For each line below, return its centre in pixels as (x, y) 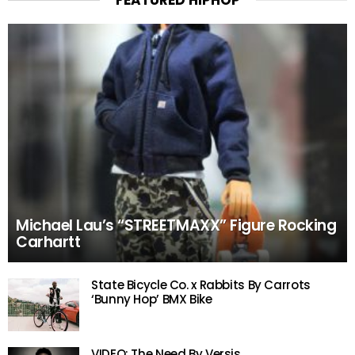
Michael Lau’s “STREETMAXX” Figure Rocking (176, 226)
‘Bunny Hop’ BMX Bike (152, 300)
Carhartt (48, 242)
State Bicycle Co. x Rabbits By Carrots (201, 285)
